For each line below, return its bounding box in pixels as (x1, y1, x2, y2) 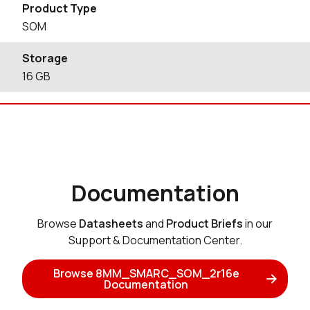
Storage (22, 50, 68, 66)
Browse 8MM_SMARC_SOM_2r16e (53, 265, 239, 281)
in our (243, 215, 273, 231)
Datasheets (79, 215, 143, 231)
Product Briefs (166, 215, 243, 231)
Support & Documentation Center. (68, 232, 242, 248)
